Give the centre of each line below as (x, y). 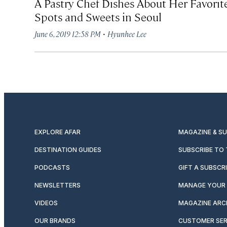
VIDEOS (46, 203)
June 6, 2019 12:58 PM (68, 33)
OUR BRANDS (55, 220)
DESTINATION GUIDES (68, 149)
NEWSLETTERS (58, 185)
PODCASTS (52, 167)
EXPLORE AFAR (58, 132)
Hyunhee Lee (127, 33)
